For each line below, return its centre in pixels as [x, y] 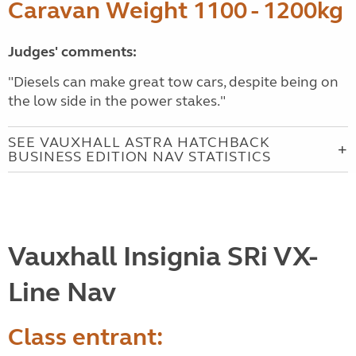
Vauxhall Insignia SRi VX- [163, 257]
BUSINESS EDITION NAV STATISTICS [139, 157]
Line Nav [62, 292]
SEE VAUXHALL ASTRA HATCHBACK [139, 142]
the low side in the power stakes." [117, 101]
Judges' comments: [72, 52]
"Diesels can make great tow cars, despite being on [173, 82]
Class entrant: [85, 337]
